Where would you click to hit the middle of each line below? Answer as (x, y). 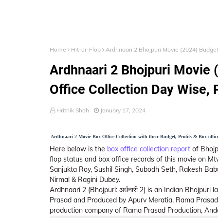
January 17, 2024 (123, 110)
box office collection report (149, 149)
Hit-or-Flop (86, 49)
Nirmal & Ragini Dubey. (85, 180)
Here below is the (78, 149)
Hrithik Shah (73, 110)
